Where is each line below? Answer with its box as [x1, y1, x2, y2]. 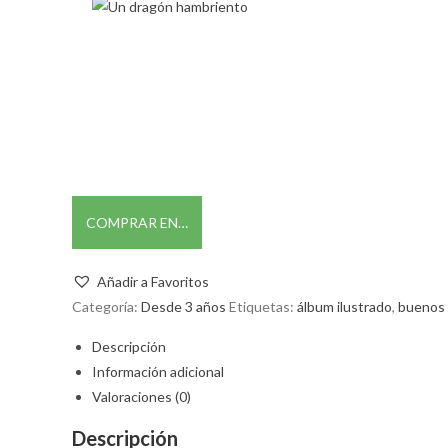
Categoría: [72, 297, 141, 315]
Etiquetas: [229, 297, 297, 315]
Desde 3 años [141, 297, 226, 315]
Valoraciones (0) [92, 387, 191, 405]
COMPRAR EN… [86, 213, 188, 231]
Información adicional [92, 362, 224, 380]
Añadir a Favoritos [97, 272, 209, 290]
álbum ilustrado [297, 297, 392, 315]
